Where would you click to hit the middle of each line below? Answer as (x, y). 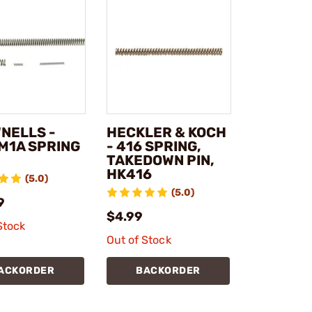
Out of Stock (139, 240)
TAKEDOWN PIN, (160, 160)
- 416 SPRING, (154, 146)
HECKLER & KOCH (166, 132)
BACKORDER (168, 271)
